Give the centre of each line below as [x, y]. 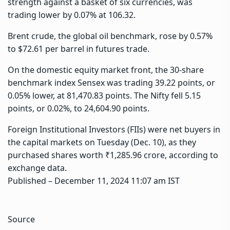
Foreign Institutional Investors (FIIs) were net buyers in [114, 129]
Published [28, 180]
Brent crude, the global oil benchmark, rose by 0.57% [110, 36]
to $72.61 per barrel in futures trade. [79, 49]
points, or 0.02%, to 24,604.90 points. [79, 108]
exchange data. [37, 168]
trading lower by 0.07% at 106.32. [72, 15]
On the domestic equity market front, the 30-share [106, 70]
